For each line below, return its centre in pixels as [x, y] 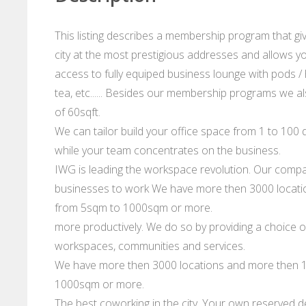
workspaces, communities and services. [150, 246]
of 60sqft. [79, 112]
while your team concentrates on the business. [169, 151]
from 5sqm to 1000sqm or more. [135, 208]
